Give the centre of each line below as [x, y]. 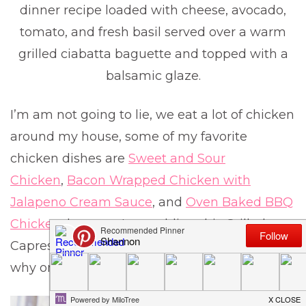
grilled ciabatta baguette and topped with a [153, 54]
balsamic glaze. [153, 76]
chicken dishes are [69, 158]
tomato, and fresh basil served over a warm [153, 32]
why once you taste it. [77, 268]
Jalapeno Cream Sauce [81, 202]
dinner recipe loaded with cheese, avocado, [153, 10]
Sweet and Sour [177, 158]
